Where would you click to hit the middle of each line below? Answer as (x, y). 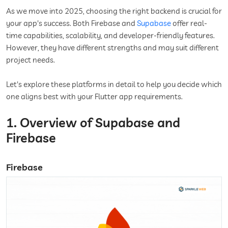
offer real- (189, 23)
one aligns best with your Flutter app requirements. (94, 96)
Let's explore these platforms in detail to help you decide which (114, 84)
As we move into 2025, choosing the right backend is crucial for (114, 11)
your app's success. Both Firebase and (72, 23)
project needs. (31, 60)
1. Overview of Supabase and (93, 122)
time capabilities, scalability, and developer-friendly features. (110, 35)
